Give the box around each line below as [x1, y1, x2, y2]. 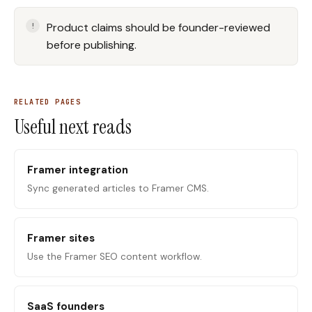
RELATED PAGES [14, 97, 81, 107]
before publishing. [47, 38, 136, 52]
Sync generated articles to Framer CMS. [27, 182, 209, 194]
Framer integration [27, 163, 128, 177]
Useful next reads [14, 114, 132, 140]
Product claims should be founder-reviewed [47, 20, 270, 35]
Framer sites [27, 231, 95, 245]
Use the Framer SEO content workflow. [27, 251, 202, 263]
